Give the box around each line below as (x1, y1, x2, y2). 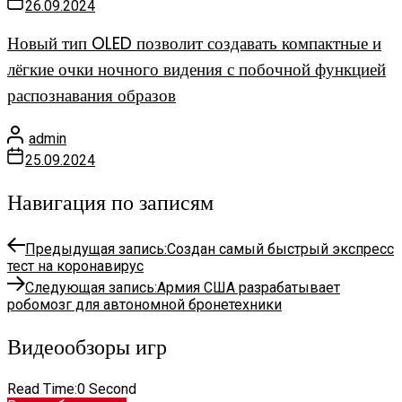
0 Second (77, 380, 136, 398)
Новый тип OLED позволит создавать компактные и (7, 31, 381, 57)
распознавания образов (7, 83, 176, 109)
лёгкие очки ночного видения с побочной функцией (7, 57, 386, 83)
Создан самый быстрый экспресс (167, 240, 394, 258)
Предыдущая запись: (25, 240, 167, 258)
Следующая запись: (25, 278, 157, 296)
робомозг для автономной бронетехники (7, 295, 282, 313)
